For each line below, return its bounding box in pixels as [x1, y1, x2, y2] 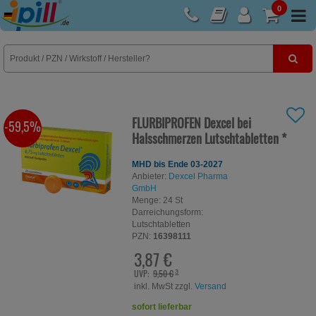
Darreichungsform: [132, 207, 204, 218]
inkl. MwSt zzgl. [134, 281, 195, 292]
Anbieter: [132, 171, 167, 182]
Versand [195, 281, 227, 292]
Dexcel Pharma [169, 171, 229, 182]
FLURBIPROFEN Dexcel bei [132, 112, 252, 132]
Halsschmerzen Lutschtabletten [132, 128, 282, 147]
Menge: [132, 195, 162, 206]
